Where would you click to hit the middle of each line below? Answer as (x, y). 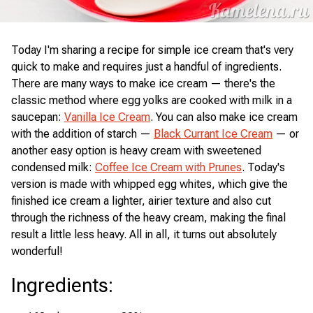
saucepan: (38, 117)
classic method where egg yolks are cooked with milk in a (152, 100)
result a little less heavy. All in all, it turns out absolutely (144, 234)
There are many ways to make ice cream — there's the (143, 83)
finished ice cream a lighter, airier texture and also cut (141, 201)
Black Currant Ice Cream (213, 134)
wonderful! (37, 251)
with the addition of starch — (82, 134)
